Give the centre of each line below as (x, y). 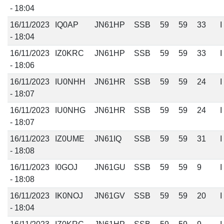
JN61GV (109, 196)
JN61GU (110, 167)
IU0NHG (70, 110)
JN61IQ (108, 139)
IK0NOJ (69, 196)
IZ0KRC (69, 53)
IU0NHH (70, 82)
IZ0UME (69, 139)
